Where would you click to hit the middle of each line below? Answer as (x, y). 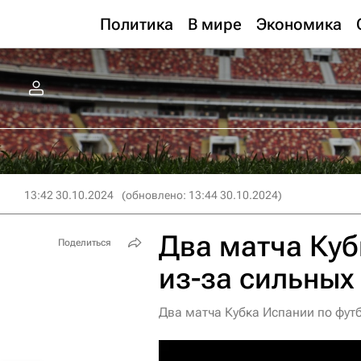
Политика (137, 24)
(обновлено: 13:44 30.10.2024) (202, 195)
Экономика (299, 24)
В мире (215, 24)
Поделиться (85, 243)
